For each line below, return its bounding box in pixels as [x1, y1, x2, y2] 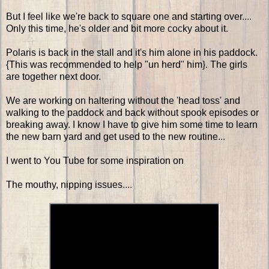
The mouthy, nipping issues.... [6, 180, 132, 190]
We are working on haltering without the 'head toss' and [6, 95, 240, 106]
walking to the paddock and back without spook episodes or [6, 107, 259, 118]
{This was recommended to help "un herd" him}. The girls [6, 59, 247, 70]
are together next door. [6, 71, 101, 82]
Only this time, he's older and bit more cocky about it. [6, 23, 228, 34]
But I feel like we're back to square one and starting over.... [6, 11, 252, 22]
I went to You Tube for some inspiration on [6, 156, 186, 166]
